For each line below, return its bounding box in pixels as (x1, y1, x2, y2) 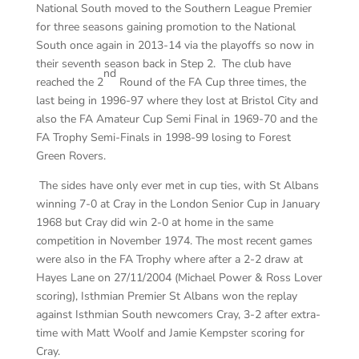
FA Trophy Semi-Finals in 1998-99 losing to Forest (35, 130, 291, 146)
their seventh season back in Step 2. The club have (35, 56, 291, 72)
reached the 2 (35, 75, 103, 91)
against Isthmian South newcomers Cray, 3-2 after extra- (35, 307, 321, 323)
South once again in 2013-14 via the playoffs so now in (35, 38, 314, 54)
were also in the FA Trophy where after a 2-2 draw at (35, 252, 303, 268)
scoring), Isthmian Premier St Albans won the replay (35, 288, 297, 305)
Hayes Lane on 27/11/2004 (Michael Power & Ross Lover (35, 270, 322, 286)
